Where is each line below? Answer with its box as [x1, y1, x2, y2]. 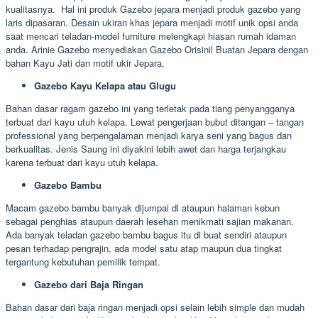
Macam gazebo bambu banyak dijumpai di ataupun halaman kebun [6, 201, 280, 215]
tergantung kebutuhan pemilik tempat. [6, 255, 160, 269]
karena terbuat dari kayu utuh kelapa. [6, 155, 158, 170]
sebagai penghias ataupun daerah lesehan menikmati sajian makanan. [6, 214, 294, 229]
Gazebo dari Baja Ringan [34, 278, 143, 292]
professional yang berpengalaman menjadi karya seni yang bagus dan [6, 128, 292, 143]
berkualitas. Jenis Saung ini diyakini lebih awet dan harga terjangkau [6, 142, 286, 156]
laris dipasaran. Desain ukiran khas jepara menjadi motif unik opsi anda [6, 16, 298, 30]
